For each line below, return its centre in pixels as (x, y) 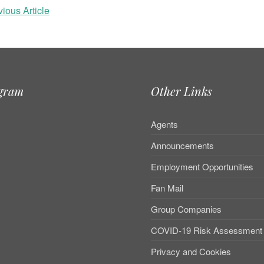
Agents (164, 124)
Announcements (182, 145)
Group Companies (186, 209)
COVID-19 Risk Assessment (206, 230)
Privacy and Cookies (191, 251)
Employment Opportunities (202, 166)
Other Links (181, 91)
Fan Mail (167, 188)
